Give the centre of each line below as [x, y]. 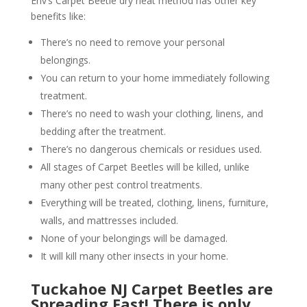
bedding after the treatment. [103, 132]
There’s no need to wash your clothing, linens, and [151, 114]
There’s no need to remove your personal [132, 42]
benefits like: [58, 16]
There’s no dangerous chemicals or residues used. [151, 149]
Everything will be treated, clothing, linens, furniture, [154, 203]
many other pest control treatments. [121, 185]
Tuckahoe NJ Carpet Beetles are [151, 289]
